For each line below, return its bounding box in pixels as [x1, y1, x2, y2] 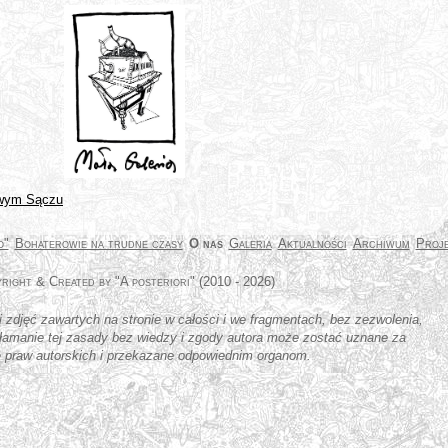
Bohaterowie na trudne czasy [14, 236, 183, 251]
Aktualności [277, 236, 347, 251]
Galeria [228, 236, 272, 251]
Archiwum [352, 236, 410, 251]
